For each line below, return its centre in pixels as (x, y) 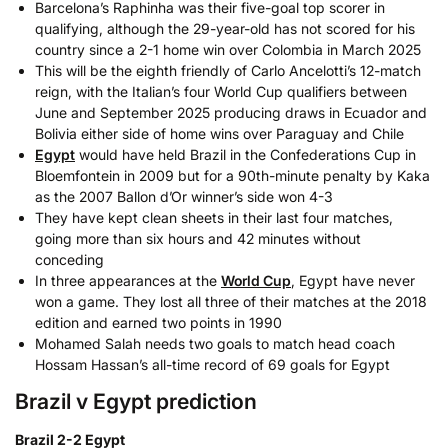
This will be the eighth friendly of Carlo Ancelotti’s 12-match (228, 70)
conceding (69, 259)
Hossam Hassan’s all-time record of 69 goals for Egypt (212, 364)
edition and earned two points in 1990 (158, 322)
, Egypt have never (353, 280)
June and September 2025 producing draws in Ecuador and (231, 112)
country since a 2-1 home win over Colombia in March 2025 (228, 49)
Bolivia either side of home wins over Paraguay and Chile (219, 133)
